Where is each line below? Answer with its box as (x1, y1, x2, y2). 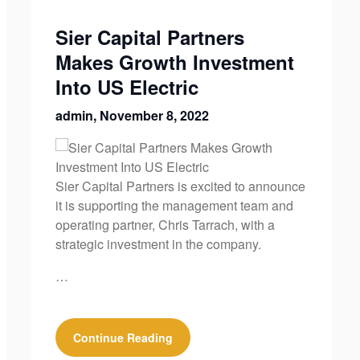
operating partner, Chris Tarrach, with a (55, 215, 275, 234)
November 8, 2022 (99, 105, 209, 125)
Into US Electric (55, 72, 198, 100)
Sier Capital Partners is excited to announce (55, 176, 305, 195)
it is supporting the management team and (55, 195, 293, 215)
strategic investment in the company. (55, 234, 261, 253)
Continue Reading (72, 329, 173, 346)
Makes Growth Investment (55, 47, 294, 76)
